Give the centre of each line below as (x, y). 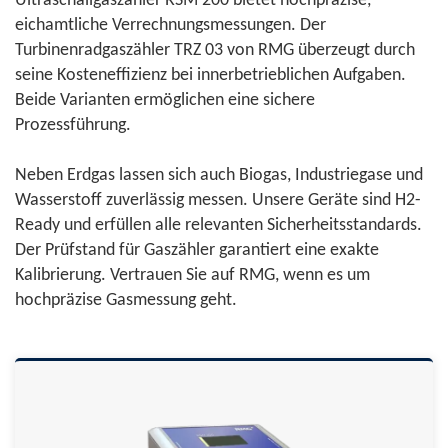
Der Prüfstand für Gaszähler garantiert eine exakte (197, 250)
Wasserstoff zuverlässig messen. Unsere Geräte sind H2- (218, 200)
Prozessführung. (73, 125)
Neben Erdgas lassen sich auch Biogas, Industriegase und (219, 175)
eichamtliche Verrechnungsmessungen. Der (170, 25)
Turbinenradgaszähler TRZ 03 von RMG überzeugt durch (215, 50)
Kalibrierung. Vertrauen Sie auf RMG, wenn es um (192, 275)
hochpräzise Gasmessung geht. (126, 300)
